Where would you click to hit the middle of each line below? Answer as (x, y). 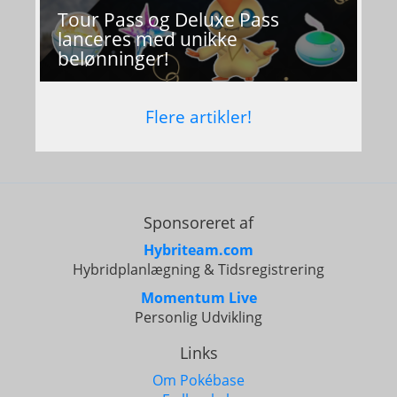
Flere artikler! (198, 117)
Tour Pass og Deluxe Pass (168, 19)
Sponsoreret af (198, 222)
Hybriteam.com (198, 250)
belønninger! (113, 58)
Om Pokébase (198, 380)
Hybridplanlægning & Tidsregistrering (198, 269)
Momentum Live (198, 298)
